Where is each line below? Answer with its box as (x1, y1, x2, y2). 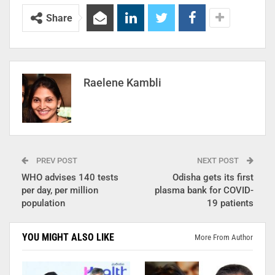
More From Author (195, 232, 253, 242)
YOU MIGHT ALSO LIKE (22, 231, 114, 243)
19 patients (207, 197, 254, 209)
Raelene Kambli (83, 76, 161, 89)
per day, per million (21, 184, 98, 196)
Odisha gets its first (172, 171, 254, 183)
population (21, 197, 65, 209)
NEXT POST (197, 155, 241, 165)
